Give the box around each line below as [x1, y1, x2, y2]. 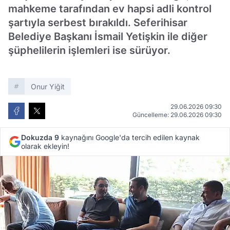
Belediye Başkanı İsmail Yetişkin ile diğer [8, 30, 207, 43]
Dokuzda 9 [21, 133, 59, 142]
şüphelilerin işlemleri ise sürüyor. [8, 44, 170, 56]
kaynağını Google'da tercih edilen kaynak [59, 133, 200, 142]
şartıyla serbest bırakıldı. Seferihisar [8, 16, 187, 29]
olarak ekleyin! [21, 142, 69, 150]
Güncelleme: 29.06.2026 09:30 [132, 111, 222, 119]
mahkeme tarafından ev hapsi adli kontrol [8, 3, 212, 15]
